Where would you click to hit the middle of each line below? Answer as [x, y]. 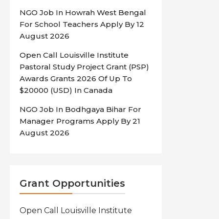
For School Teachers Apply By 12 [82, 24]
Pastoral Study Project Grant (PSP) [85, 67]
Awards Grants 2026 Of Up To [76, 78]
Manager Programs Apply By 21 [80, 121]
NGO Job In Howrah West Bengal [83, 12]
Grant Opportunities [73, 183]
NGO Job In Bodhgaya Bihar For [81, 109]
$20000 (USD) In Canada [66, 90]
